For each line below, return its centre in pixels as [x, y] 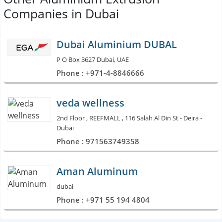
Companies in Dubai [61, 13]
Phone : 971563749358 [98, 141]
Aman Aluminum [97, 171]
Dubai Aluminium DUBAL [117, 44]
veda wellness [90, 103]
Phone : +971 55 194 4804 [103, 199]
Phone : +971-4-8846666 [100, 73]
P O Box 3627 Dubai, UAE [93, 59]
